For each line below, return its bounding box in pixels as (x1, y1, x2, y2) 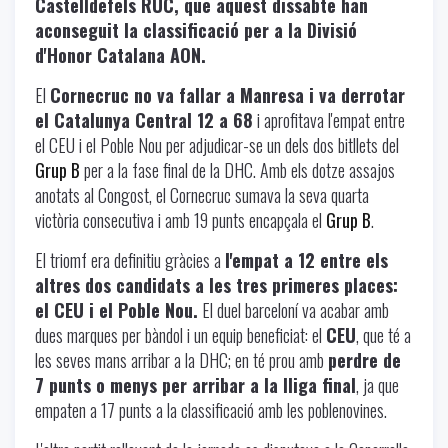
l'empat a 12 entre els (225, 246, 388, 273)
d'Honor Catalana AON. (35, 41, 206, 68)
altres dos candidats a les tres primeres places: (35, 271, 398, 298)
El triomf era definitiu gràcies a (35, 246, 225, 273)
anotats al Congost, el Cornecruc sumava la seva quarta (35, 181, 369, 208)
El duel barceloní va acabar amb (198, 296, 389, 323)
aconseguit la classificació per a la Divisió (35, 16, 357, 43)
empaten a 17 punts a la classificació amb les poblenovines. (35, 396, 387, 423)
